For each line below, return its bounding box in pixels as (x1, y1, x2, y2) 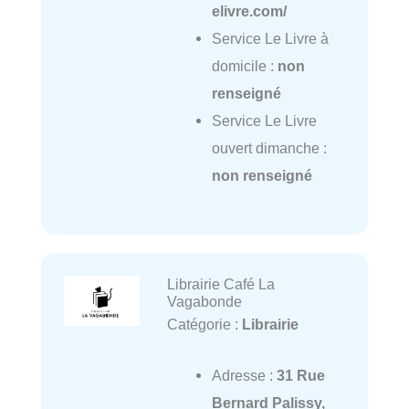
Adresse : (211, 366, 277, 383)
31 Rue (276, 366, 325, 383)
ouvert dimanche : (211, 139, 327, 156)
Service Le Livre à (211, 29, 329, 47)
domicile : (211, 57, 278, 74)
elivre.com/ (211, 2, 287, 19)
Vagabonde (166, 292, 242, 309)
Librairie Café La (166, 275, 275, 292)
